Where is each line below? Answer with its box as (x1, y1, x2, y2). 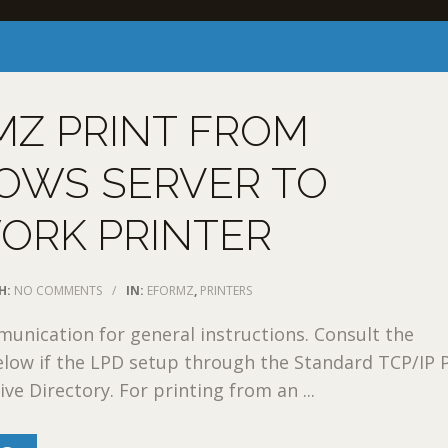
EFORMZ (147, 281, 195, 299)
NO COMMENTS (14, 281, 103, 299)
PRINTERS (200, 281, 253, 299)
